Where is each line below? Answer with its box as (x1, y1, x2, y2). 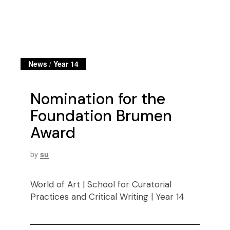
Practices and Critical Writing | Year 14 (30, 191, 184, 203)
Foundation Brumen (30, 106, 172, 126)
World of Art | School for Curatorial (30, 179, 171, 190)
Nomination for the (30, 89, 165, 109)
